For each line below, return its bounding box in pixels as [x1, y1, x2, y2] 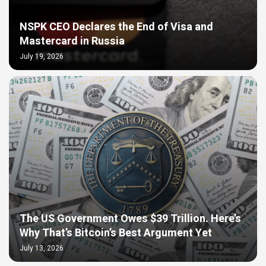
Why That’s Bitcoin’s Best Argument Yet [20, 225, 212, 242]
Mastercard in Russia [20, 33, 125, 50]
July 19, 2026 [20, 51, 64, 62]
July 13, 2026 [20, 243, 64, 254]
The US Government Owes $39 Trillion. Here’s [20, 211, 241, 227]
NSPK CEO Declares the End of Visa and [20, 19, 213, 36]
